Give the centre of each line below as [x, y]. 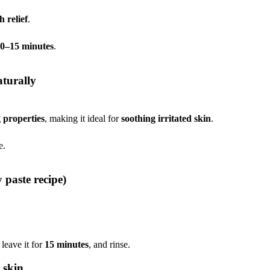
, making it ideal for [83, 118]
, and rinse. [109, 245]
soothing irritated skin [166, 118]
